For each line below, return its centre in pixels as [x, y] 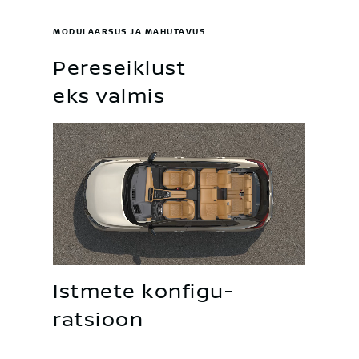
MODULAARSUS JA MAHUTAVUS [129, 31]
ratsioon [98, 321]
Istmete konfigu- [143, 292]
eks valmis [109, 96]
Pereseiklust [119, 68]
